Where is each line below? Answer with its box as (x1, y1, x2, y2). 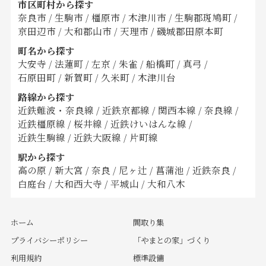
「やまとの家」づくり (133, 234, 210, 246)
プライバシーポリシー (10, 234, 88, 246)
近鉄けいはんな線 (110, 117, 189, 131)
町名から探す (17, 44, 75, 58)
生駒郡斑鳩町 (174, 11, 232, 24)
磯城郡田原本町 (156, 24, 223, 38)
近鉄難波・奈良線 (17, 103, 96, 117)
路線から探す (17, 90, 75, 104)
